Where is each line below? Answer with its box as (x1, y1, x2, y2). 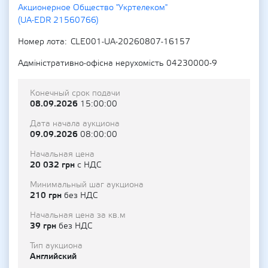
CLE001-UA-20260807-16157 (71, 36, 190, 47)
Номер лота (18, 36, 65, 47)
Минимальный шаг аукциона (30, 179, 144, 190)
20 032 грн (30, 159, 77, 170)
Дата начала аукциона (30, 118, 120, 129)
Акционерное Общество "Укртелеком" (18, 2, 167, 13)
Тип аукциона (30, 240, 83, 251)
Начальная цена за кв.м (30, 210, 126, 221)
